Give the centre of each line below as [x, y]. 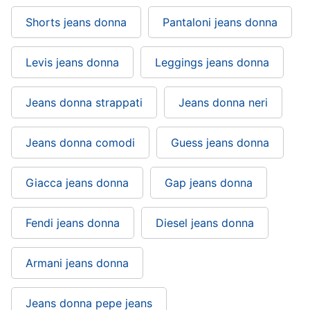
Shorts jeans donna [76, 22]
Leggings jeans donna [212, 62]
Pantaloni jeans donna [220, 22]
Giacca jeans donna [77, 183]
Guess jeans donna [220, 143]
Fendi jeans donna [73, 223]
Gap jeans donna [209, 183]
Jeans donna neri [223, 102]
